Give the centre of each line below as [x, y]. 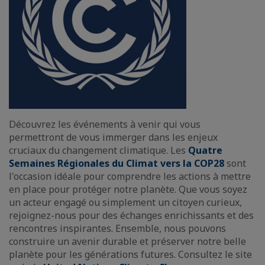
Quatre [205, 150]
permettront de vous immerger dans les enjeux [113, 137]
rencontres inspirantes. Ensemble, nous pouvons [117, 228]
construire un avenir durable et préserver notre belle [127, 241]
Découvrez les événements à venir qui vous [105, 124]
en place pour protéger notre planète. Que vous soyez [128, 189]
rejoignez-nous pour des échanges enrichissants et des [131, 215]
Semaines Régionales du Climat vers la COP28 [118, 163]
